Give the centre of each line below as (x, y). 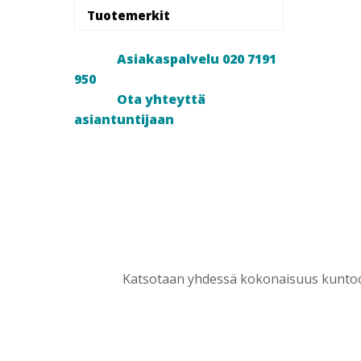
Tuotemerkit (129, 15)
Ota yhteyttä (161, 99)
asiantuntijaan (124, 119)
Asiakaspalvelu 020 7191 (196, 58)
